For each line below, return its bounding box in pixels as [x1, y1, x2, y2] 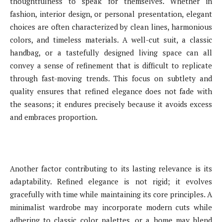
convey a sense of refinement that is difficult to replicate [10, 60, 212, 70]
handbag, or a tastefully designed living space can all [10, 47, 212, 57]
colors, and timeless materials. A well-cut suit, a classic [10, 34, 212, 45]
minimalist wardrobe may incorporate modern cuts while [10, 202, 212, 212]
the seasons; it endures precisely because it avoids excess [10, 99, 212, 109]
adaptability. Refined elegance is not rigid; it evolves [10, 176, 212, 186]
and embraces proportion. [10, 111, 98, 122]
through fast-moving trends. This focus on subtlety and [10, 73, 212, 83]
